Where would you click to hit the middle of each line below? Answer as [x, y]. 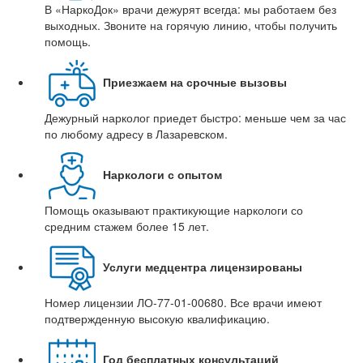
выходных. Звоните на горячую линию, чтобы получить [191, 25]
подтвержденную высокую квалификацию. [157, 318]
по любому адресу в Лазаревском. [136, 134]
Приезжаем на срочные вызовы [195, 81]
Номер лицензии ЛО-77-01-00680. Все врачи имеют [183, 302]
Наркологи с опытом [162, 174]
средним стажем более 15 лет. [127, 226]
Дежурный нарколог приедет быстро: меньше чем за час [195, 117]
